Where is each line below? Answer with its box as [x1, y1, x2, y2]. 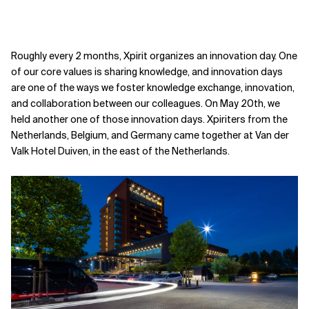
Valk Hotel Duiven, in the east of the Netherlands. [11, 145, 230, 157]
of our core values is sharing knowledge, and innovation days [11, 66, 283, 78]
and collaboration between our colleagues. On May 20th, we [11, 97, 280, 110]
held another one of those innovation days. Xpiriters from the [11, 113, 288, 126]
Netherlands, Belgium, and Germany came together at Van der [11, 129, 289, 141]
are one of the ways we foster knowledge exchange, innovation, [11, 81, 295, 94]
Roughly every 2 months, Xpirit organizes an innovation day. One [11, 50, 297, 62]
